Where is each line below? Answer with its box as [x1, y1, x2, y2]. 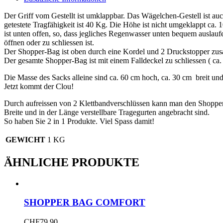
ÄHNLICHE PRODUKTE [4, 155, 139, 169]
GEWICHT [5, 135, 45, 144]
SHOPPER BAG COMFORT [24, 197, 145, 208]
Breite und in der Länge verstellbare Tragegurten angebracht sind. [4, 108, 210, 116]
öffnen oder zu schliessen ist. [4, 38, 94, 47]
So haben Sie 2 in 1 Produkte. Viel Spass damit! [4, 116, 154, 125]
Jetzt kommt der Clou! [4, 82, 74, 91]
